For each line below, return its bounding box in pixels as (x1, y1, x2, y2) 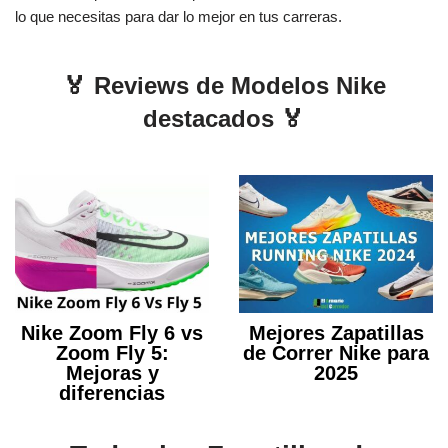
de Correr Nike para (243, 342, 429, 365)
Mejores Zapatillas (248, 322, 424, 345)
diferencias (59, 382, 165, 405)
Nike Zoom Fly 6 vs (21, 322, 203, 345)
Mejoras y (65, 362, 159, 385)
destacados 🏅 (143, 105, 305, 133)
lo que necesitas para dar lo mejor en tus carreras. (15, 8, 342, 26)
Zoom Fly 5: (55, 342, 169, 365)
